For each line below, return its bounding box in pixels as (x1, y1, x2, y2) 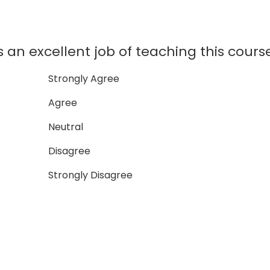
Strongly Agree (43, 72, 120, 86)
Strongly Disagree (43, 168, 133, 182)
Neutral (43, 120, 84, 134)
